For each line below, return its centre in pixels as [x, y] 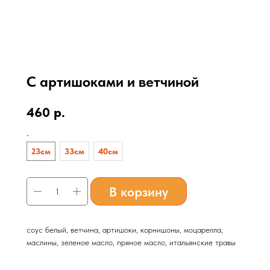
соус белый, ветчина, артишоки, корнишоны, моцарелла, [125, 229]
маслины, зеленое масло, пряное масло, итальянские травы [131, 242]
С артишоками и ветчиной [113, 82]
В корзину [139, 191]
